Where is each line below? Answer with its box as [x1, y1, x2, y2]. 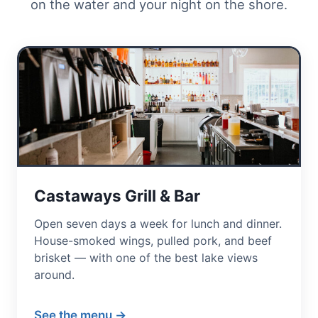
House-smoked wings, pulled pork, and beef [34, 233, 272, 248]
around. [34, 267, 75, 282]
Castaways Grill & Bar [34, 185, 200, 205]
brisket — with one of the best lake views [34, 250, 258, 265]
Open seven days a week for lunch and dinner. [34, 216, 282, 231]
